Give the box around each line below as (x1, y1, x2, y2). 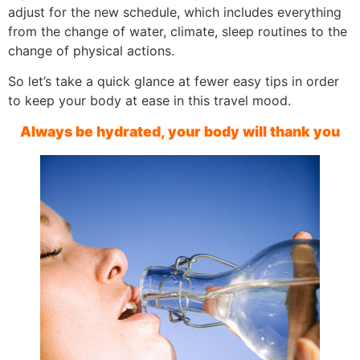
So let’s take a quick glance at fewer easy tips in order (8, 72, 339, 89)
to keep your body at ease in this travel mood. (8, 92, 291, 108)
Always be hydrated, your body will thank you (20, 123, 340, 141)
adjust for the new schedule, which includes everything (8, 3, 342, 20)
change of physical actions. (8, 42, 174, 59)
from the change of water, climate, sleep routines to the (8, 22, 347, 39)
